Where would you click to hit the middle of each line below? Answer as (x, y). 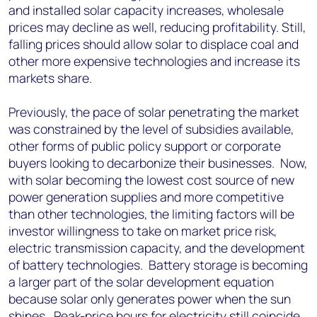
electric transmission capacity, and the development (157, 248)
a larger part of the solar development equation (141, 282)
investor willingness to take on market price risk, (143, 231)
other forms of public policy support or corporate (145, 146)
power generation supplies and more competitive (146, 197)
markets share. (52, 78)
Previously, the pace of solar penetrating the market (154, 112)
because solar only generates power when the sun (150, 299)
